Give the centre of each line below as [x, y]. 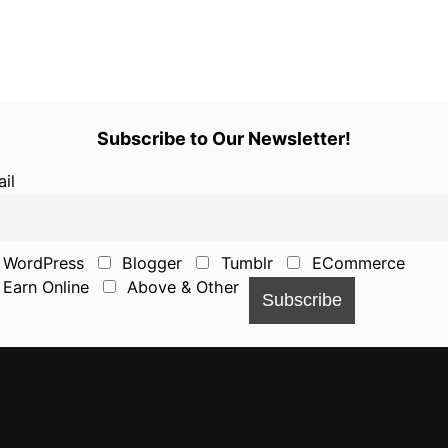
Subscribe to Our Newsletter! [224, 138]
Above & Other [181, 287]
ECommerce [355, 263]
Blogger [150, 263]
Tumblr [244, 263]
